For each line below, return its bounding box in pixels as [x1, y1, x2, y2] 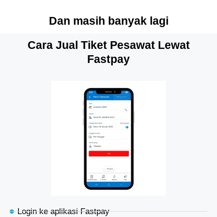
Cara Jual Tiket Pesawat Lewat [27, 39, 190, 52]
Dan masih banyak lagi [48, 15, 169, 28]
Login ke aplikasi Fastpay [17, 206, 110, 216]
